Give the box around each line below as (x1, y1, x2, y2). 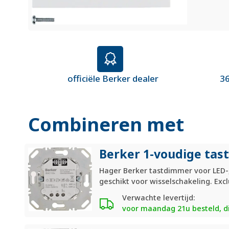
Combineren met (28, 111, 184, 137)
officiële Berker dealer (67, 72, 158, 84)
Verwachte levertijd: (122, 192, 196, 202)
